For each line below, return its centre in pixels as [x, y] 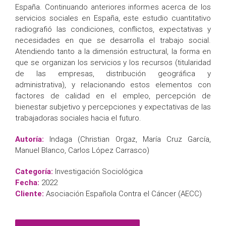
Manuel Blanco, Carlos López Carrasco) [82, 150]
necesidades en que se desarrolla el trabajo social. [113, 40]
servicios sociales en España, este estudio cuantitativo [113, 18]
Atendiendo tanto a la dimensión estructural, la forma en [113, 51]
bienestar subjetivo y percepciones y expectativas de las [113, 107]
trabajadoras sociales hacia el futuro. [78, 118]
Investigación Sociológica [99, 171]
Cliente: [31, 193]
